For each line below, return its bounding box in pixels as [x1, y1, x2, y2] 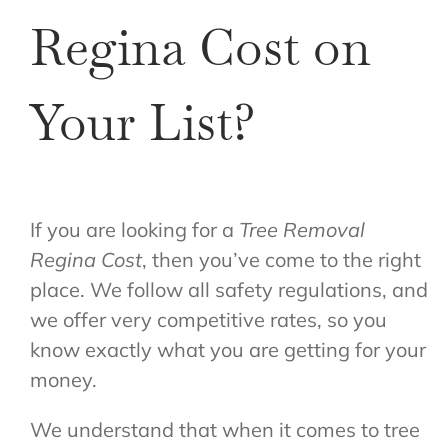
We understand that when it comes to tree [29, 417, 420, 443]
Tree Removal [238, 217, 365, 243]
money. [29, 367, 97, 393]
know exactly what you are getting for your [29, 337, 426, 363]
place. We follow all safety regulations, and [29, 277, 428, 303]
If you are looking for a [29, 217, 239, 243]
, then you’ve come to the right [141, 247, 421, 273]
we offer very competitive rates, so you [29, 307, 387, 333]
